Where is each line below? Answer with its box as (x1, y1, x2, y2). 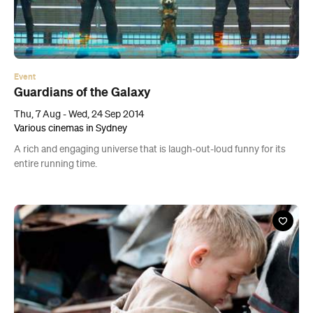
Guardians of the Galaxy (14, 85, 150, 100)
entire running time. (14, 159, 97, 170)
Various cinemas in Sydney (14, 124, 127, 134)
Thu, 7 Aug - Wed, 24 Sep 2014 (14, 110, 144, 120)
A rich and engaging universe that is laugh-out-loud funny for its (14, 145, 286, 155)
